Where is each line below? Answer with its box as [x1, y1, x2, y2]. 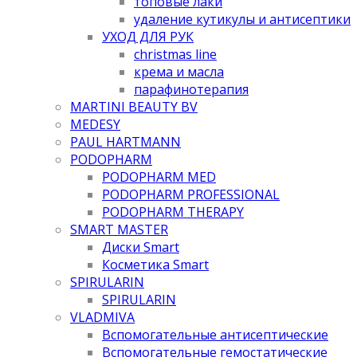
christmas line [134, 45, 217, 63]
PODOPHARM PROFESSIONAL [102, 185, 280, 203]
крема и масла [134, 62, 224, 80]
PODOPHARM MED [102, 167, 216, 186]
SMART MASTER [70, 220, 168, 238]
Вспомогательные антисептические [102, 325, 328, 343]
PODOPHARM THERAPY [102, 202, 244, 221]
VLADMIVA [70, 308, 135, 326]
